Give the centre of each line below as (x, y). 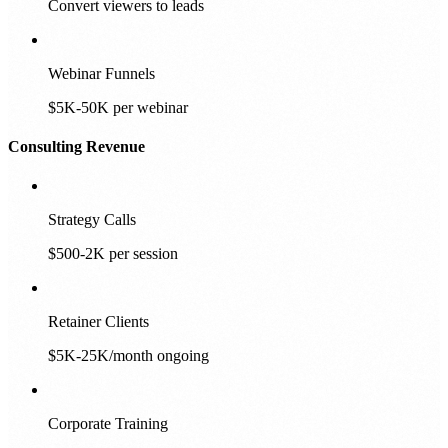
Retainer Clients (98, 322)
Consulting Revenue (76, 146)
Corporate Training (108, 424)
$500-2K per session (113, 254)
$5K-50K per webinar (118, 107)
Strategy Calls (92, 220)
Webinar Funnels (101, 73)
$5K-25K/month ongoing (128, 356)
